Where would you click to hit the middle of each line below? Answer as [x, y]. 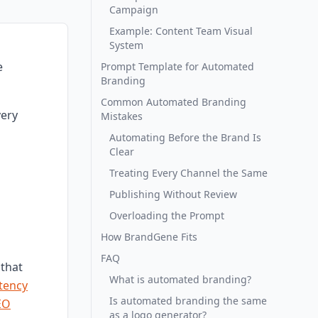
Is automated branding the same [188, 301]
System [126, 45]
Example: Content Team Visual [181, 31]
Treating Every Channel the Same [188, 173]
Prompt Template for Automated [177, 66]
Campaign [134, 10]
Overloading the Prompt [167, 215]
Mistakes [122, 116]
